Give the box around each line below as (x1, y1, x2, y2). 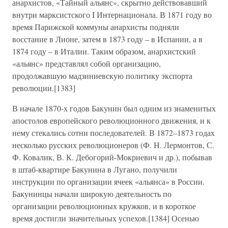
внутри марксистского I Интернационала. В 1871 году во (12, 9, 212, 20)
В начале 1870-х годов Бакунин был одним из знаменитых (12, 103, 216, 113)
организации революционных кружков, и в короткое (12, 201, 196, 211)
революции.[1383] (12, 82, 75, 93)
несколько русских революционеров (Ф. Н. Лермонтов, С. (12, 139, 214, 150)
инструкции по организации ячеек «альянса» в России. (12, 176, 205, 187)
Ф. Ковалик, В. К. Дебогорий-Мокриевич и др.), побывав (12, 152, 212, 162)
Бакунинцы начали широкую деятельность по (12, 188, 172, 199)
